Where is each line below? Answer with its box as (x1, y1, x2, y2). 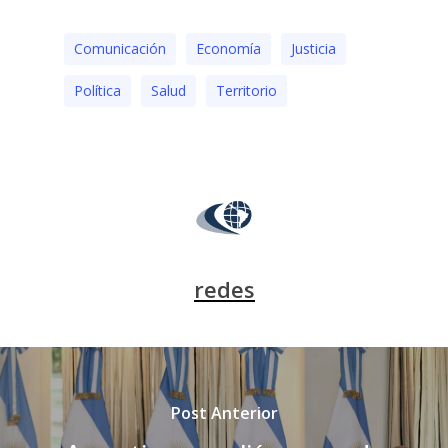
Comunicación (74, 39, 166, 58)
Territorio (216, 81, 277, 100)
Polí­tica (74, 81, 121, 100)
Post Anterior (170, 401, 278, 424)
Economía (196, 39, 261, 58)
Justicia (291, 39, 336, 58)
